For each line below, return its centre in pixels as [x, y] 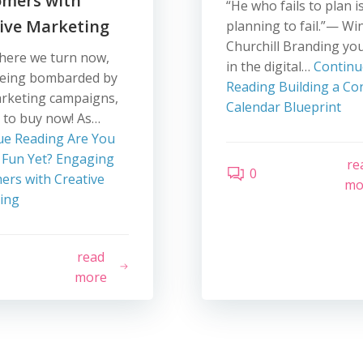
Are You [90, 139]
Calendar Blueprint [283, 107]
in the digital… [269, 66]
